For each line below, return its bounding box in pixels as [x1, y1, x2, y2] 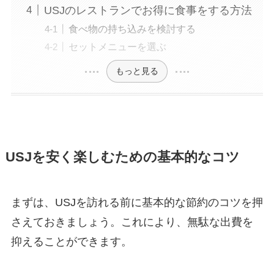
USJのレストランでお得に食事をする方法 [43, 4, 252, 17]
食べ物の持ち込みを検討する [68, 23, 196, 34]
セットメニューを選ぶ [68, 40, 166, 52]
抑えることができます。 [10, 235, 132, 248]
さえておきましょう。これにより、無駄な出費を [10, 216, 253, 229]
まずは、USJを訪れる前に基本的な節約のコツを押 [10, 196, 263, 209]
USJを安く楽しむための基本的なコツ [5, 150, 240, 165]
